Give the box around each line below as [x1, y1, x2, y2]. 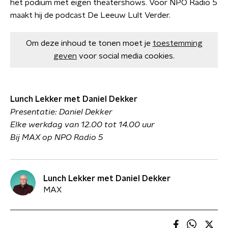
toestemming [152, 39, 203, 47]
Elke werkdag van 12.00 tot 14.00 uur [10, 121, 155, 129]
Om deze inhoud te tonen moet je [25, 39, 151, 47]
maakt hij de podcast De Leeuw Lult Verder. [10, 11, 170, 19]
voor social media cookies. [79, 52, 175, 60]
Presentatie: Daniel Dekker [10, 108, 112, 116]
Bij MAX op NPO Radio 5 [10, 133, 103, 141]
